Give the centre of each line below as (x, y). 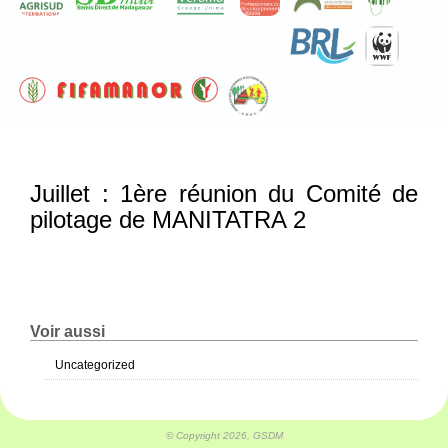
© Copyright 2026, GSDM (224, 436)
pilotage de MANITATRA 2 (168, 220)
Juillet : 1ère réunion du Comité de (224, 194)
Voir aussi (67, 332)
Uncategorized (95, 365)
